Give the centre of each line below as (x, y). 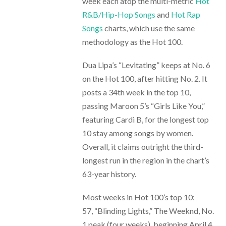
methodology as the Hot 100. (132, 42)
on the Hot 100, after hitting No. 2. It (145, 79)
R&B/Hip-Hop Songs (119, 15)
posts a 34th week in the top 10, (136, 92)
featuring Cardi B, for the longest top (145, 120)
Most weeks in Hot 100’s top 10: (138, 197)
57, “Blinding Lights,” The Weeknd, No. (148, 211)
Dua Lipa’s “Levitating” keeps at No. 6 (146, 65)
